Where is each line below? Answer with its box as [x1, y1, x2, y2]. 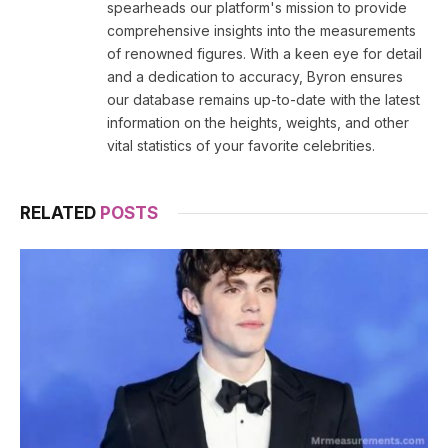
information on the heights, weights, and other [107, 114, 409, 132]
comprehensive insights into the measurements [107, 22, 416, 40]
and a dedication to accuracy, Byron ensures [107, 68, 403, 86]
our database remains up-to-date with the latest [107, 91, 420, 109]
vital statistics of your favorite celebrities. [107, 137, 375, 155]
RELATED [20, 203, 100, 224]
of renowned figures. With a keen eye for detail [107, 45, 422, 63]
